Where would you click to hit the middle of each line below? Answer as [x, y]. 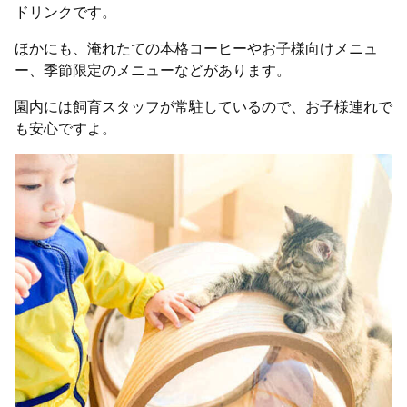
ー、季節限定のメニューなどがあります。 [153, 70]
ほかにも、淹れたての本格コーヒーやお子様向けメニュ [196, 48]
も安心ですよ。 [65, 128]
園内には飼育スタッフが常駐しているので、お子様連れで [203, 106]
